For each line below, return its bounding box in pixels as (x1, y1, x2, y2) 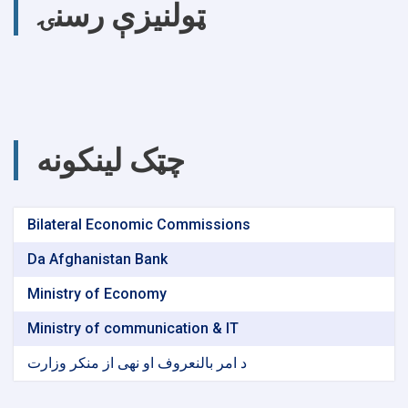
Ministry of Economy (27, 285, 167, 302)
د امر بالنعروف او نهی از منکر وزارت (27, 354, 247, 372)
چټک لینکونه (36, 142, 185, 178)
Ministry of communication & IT (27, 320, 239, 337)
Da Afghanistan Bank (27, 250, 168, 268)
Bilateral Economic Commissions (27, 216, 250, 233)
